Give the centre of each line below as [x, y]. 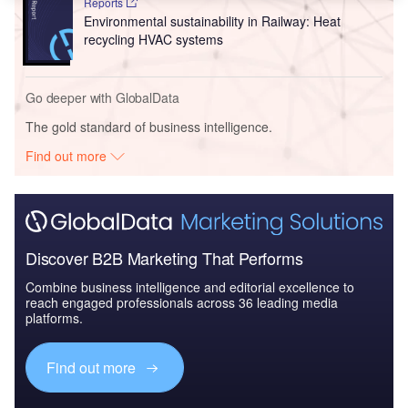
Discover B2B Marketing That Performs [164, 257]
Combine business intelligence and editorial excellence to [190, 286]
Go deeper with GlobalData [102, 98]
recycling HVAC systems [153, 40]
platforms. [54, 317]
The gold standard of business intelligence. [149, 127]
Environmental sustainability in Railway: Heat [212, 21]
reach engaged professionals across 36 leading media [182, 302]
